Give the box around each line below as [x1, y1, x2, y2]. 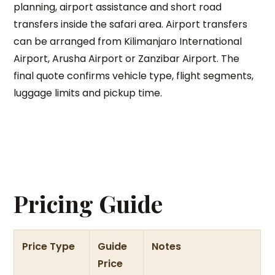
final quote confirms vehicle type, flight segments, [14, 69, 254, 83]
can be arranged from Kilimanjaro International [14, 34, 242, 48]
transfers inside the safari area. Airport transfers [14, 17, 248, 31]
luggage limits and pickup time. [14, 86, 163, 100]
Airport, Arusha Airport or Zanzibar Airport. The [14, 52, 240, 66]
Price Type [22, 239, 76, 254]
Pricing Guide [14, 188, 163, 219]
